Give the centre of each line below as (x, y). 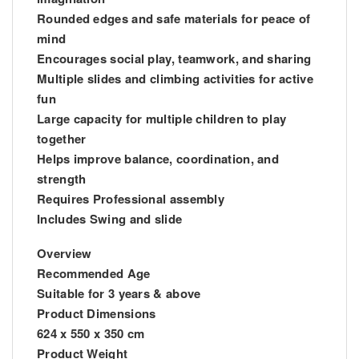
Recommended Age (94, 273)
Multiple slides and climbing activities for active (175, 78)
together (62, 138)
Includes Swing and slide (110, 218)
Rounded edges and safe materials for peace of (174, 18)
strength (62, 178)
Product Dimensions (97, 313)
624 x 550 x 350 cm (91, 333)
